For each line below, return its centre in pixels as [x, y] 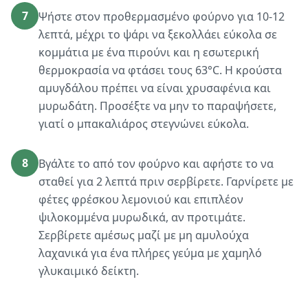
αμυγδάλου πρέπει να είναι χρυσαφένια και [155, 88]
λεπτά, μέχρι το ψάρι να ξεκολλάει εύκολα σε [158, 34]
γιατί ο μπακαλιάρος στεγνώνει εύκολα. [144, 124]
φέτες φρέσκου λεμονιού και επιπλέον [141, 199]
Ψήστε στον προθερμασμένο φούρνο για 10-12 [162, 16]
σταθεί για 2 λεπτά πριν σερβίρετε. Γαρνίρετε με [166, 181]
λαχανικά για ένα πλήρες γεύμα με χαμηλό [150, 253]
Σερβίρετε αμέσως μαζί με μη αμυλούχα [144, 235]
